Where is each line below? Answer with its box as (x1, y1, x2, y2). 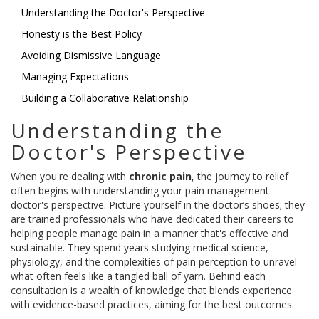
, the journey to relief (192, 169, 288, 184)
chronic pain (129, 169, 192, 184)
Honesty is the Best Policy (21, 27, 142, 41)
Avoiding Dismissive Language (21, 48, 161, 63)
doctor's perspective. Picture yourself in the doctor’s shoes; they (11, 198, 305, 212)
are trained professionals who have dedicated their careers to (11, 212, 294, 226)
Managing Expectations (21, 70, 129, 84)
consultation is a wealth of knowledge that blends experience (11, 283, 292, 298)
